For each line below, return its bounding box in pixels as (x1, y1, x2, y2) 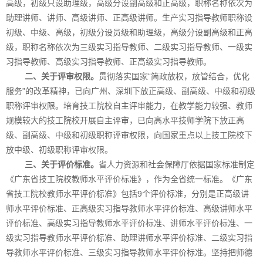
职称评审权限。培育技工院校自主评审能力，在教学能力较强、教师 (6, 100, 252, 110)
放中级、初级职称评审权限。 (6, 144, 113, 154)
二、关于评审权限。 (25, 71, 99, 81)
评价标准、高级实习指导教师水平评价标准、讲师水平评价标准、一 (6, 218, 252, 228)
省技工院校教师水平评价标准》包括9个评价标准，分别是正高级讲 (6, 188, 249, 198)
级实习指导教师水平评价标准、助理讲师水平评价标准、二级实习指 (6, 232, 252, 242)
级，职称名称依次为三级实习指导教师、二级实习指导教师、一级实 (6, 42, 252, 52)
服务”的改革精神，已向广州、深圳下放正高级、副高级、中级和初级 (6, 86, 255, 96)
